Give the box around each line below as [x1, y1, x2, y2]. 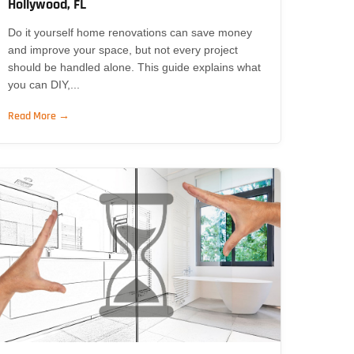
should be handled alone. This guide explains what [8, 60, 262, 73]
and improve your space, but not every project [8, 43, 239, 56]
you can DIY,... [8, 77, 81, 91]
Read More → [8, 108, 70, 123]
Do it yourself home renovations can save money [8, 25, 253, 39]
